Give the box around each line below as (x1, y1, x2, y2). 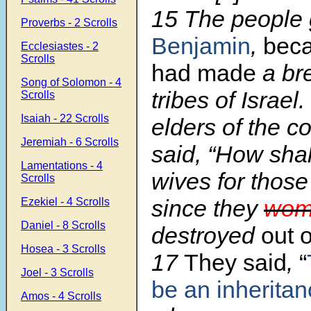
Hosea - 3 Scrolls (21, 243, 106, 255)
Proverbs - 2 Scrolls (21, 17, 117, 28)
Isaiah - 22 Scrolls (21, 112, 109, 124)
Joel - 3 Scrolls (21, 267, 94, 278)
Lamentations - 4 (21, 160, 103, 171)
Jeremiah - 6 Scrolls (21, 136, 119, 148)
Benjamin (151, 33, 251, 60)
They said (184, 249, 287, 276)
